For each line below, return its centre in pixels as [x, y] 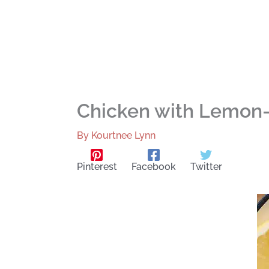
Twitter [206, 166]
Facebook [153, 166]
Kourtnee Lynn [123, 135]
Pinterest [97, 166]
